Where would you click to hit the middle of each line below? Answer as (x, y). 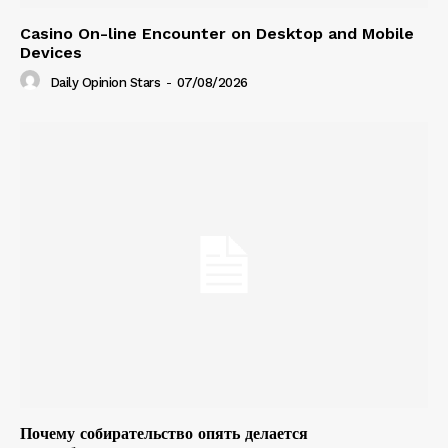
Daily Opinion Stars (104, 82)
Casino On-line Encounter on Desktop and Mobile (217, 34)
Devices (51, 53)
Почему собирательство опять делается (164, 433)
